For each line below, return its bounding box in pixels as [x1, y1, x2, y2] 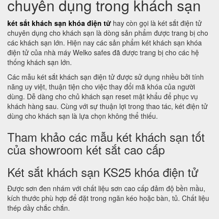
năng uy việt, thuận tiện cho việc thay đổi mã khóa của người [7, 82, 195, 91]
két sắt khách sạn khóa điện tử [7, 18, 111, 28]
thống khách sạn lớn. [7, 57, 74, 67]
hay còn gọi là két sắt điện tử [113, 18, 202, 28]
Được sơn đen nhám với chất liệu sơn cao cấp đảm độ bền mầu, [7, 183, 205, 193]
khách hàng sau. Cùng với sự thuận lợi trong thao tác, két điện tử [7, 101, 208, 111]
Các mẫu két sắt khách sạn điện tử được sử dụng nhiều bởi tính [7, 72, 204, 82]
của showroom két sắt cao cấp [7, 141, 165, 158]
